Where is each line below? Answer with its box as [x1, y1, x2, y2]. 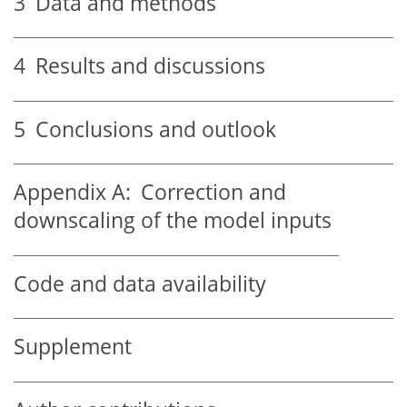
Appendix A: [14, 178, 131, 207]
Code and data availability [14, 269, 266, 298]
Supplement [14, 333, 132, 362]
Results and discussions [25, 52, 265, 81]
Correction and [131, 178, 286, 207]
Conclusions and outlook [25, 114, 276, 144]
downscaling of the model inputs [14, 206, 332, 235]
